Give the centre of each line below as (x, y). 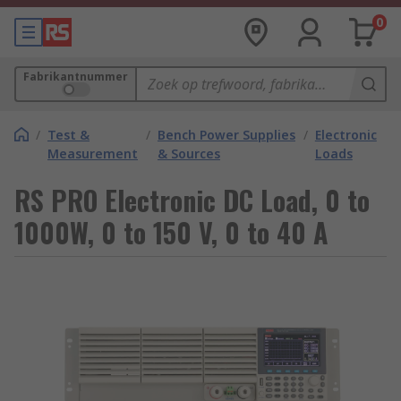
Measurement (93, 154)
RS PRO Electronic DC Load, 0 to (192, 200)
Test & (68, 135)
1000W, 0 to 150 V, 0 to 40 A (171, 232)
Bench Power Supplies (226, 135)
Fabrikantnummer (76, 77)
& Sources (188, 154)
